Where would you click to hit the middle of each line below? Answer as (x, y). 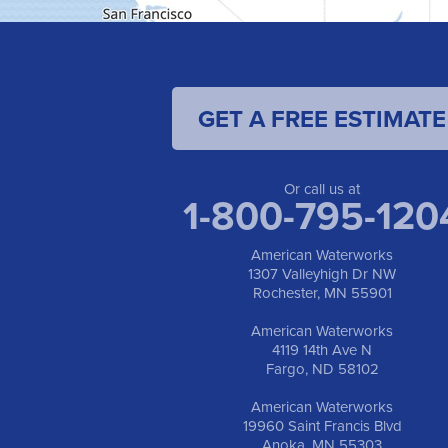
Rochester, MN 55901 (322, 293)
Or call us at (322, 189)
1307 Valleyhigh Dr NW (322, 274)
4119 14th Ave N (322, 350)
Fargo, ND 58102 (322, 369)
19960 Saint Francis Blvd (322, 426)
